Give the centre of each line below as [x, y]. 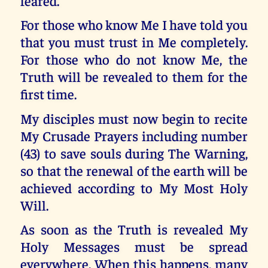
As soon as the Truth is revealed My [134, 229]
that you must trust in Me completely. [134, 42]
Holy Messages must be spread [134, 246]
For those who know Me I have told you [134, 25]
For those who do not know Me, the [134, 59]
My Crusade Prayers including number [134, 135]
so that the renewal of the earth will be [134, 170]
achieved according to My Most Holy [134, 187]
